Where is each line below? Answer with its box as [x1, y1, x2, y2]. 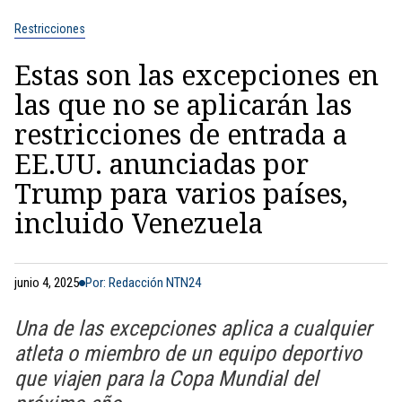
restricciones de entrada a [14, 116, 347, 153]
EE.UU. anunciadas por [14, 145, 309, 182]
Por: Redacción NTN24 [85, 275, 201, 291]
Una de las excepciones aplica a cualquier [14, 316, 371, 341]
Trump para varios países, [14, 175, 348, 212]
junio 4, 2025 [14, 275, 79, 291]
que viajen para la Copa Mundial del [14, 366, 319, 391]
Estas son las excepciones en [14, 57, 379, 93]
